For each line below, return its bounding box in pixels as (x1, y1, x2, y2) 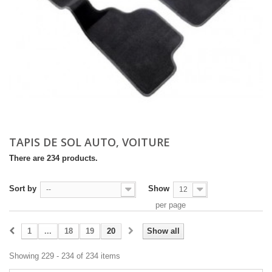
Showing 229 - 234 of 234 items (9, 251, 120, 260)
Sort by (9, 184, 36, 193)
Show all (147, 226, 180, 236)
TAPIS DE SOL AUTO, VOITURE (9, 135, 173, 149)
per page (155, 200, 186, 209)
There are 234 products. (9, 154, 98, 163)
